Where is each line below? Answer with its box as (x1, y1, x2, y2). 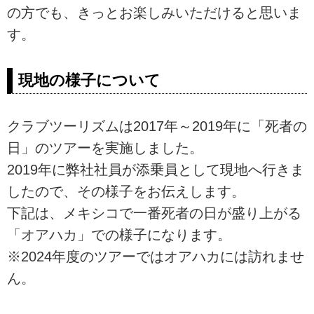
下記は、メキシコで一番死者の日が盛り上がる (7, 205, 301, 221)
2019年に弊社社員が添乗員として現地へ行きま (7, 162, 304, 178)
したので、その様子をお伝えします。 (7, 184, 245, 200)
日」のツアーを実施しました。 (7, 140, 203, 156)
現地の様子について (18, 71, 161, 89)
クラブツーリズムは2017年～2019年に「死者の (7, 118, 307, 135)
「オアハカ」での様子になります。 (7, 227, 231, 243)
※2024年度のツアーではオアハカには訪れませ (7, 249, 304, 265)
